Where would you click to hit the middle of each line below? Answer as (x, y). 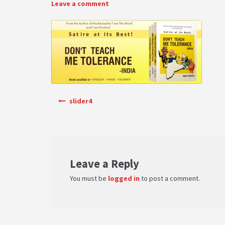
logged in (124, 178)
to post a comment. (170, 178)
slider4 (80, 101)
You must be (89, 178)
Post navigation (75, 97)
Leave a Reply (104, 163)
